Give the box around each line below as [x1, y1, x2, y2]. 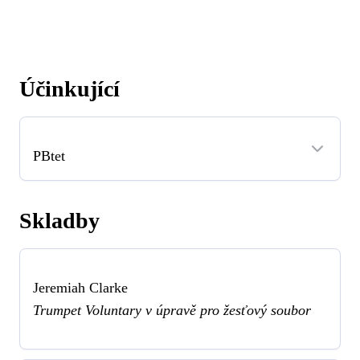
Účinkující [19, 76, 120, 102]
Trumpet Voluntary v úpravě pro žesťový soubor [33, 302, 311, 319]
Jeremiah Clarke [33, 280, 128, 297]
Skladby [19, 208, 100, 234]
